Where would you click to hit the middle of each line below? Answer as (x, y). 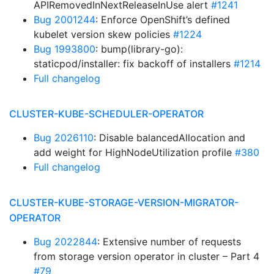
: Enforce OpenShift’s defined (163, 20)
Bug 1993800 (65, 49)
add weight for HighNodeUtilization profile (134, 152)
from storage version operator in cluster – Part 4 (146, 256)
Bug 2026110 (64, 138)
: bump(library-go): (139, 49)
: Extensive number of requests (169, 242)
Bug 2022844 (65, 242)
